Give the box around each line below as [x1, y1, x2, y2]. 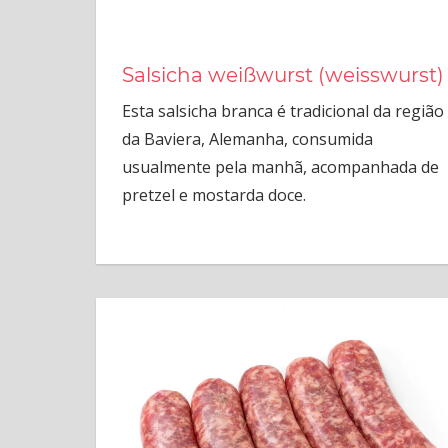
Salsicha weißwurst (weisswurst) [121, 63, 444, 88]
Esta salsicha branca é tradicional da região [121, 100, 444, 123]
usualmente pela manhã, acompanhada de [121, 156, 439, 179]
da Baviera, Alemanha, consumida [121, 128, 373, 151]
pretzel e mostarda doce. [121, 184, 306, 207]
